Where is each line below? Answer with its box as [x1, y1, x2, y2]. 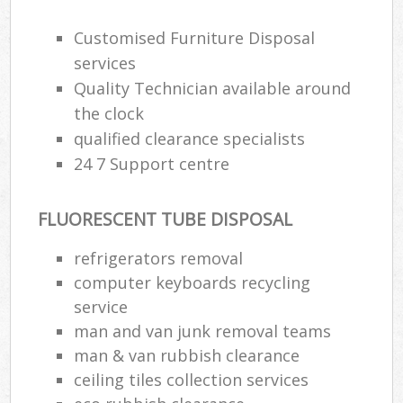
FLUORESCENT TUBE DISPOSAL [38, 207, 293, 232]
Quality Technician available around [74, 77, 352, 100]
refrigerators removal [74, 246, 244, 269]
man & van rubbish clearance [74, 344, 300, 366]
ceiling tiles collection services [74, 368, 309, 390]
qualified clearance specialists [74, 128, 306, 150]
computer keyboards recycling [74, 271, 311, 293]
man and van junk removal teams [74, 319, 332, 342]
